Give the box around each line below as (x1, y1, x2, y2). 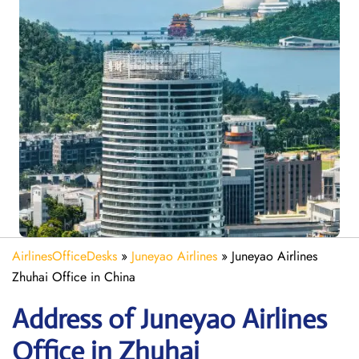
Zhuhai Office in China (12, 268, 135, 286)
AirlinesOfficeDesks (12, 247, 117, 265)
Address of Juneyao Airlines (12, 303, 327, 336)
